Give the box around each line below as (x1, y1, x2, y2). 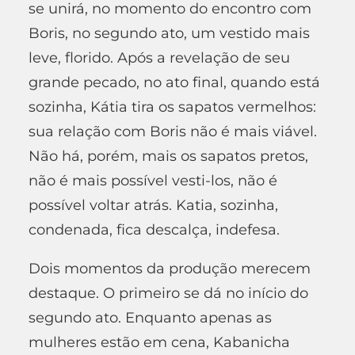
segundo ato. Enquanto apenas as (29, 308, 272, 326)
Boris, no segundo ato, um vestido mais (29, 24, 310, 42)
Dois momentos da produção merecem (29, 259, 311, 277)
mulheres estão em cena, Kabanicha (29, 333, 290, 351)
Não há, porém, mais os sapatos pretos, (29, 147, 308, 165)
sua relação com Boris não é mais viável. (29, 122, 317, 140)
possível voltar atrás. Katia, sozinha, (29, 196, 278, 214)
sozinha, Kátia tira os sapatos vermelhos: (29, 97, 316, 116)
